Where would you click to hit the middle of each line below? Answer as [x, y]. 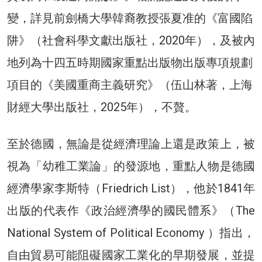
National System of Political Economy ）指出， [131, 232]
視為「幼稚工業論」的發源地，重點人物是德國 [131, 166]
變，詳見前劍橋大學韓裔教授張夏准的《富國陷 [130, 18]
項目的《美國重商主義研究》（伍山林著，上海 [130, 85]
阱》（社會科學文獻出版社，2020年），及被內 [131, 40]
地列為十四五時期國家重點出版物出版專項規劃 [130, 62]
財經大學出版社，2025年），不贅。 [102, 107]
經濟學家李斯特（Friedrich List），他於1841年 [131, 188]
